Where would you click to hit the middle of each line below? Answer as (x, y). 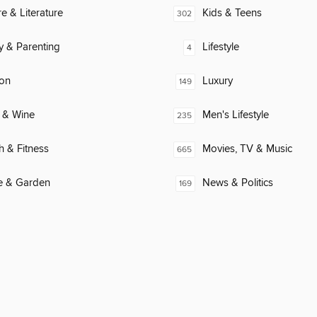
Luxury (218, 81)
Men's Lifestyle (236, 115)
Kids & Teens (232, 13)
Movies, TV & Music (247, 149)
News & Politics (238, 183)
